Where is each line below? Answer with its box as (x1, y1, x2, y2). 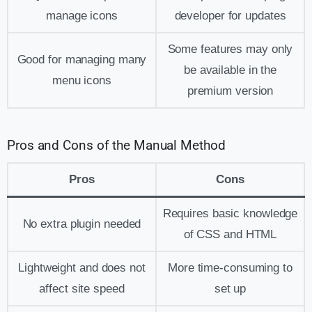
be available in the (183, 63, 277, 77)
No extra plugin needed (22, 217, 141, 231)
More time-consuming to (168, 261, 292, 275)
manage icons (46, 8, 118, 22)
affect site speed (39, 282, 125, 296)
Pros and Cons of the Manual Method (7, 138, 226, 154)
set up (214, 282, 247, 296)
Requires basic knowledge (162, 207, 298, 221)
